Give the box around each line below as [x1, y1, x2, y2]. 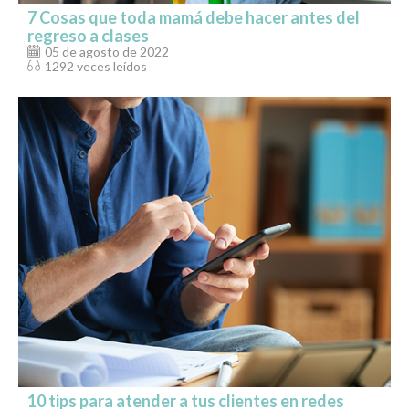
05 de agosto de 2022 [45, 43, 169, 59]
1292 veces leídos [45, 58, 147, 74]
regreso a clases [27, 25, 149, 46]
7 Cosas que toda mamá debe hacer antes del [27, 6, 360, 27]
